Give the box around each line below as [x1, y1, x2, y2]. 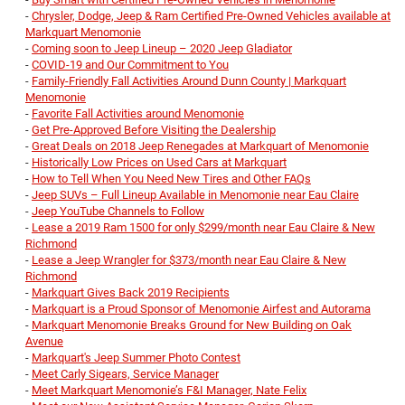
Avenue [25, 334, 63, 349]
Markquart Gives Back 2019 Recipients [32, 286, 230, 300]
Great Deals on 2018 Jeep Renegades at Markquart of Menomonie [32, 139, 369, 154]
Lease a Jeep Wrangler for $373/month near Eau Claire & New [32, 253, 346, 268]
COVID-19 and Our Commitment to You [32, 58, 229, 72]
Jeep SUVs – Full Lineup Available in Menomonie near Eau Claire [32, 188, 359, 202]
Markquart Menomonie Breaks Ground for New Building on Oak [32, 318, 352, 333]
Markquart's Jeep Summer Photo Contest [32, 351, 240, 365]
